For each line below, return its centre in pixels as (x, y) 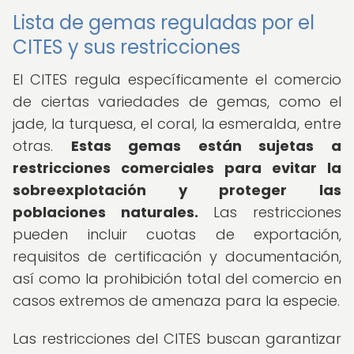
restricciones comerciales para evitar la (177, 168)
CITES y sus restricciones (126, 47)
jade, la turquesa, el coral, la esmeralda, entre (177, 124)
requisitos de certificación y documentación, (177, 256)
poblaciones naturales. (105, 212)
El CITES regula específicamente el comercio (177, 79)
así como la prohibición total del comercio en (177, 279)
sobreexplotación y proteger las (177, 190)
